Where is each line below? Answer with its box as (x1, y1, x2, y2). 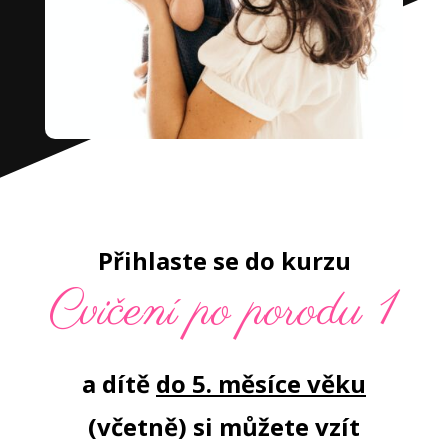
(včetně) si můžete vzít (88, 409, 360, 443)
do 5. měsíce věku (156, 366, 366, 400)
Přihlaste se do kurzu (97, 243, 351, 277)
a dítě (82, 366, 156, 400)
